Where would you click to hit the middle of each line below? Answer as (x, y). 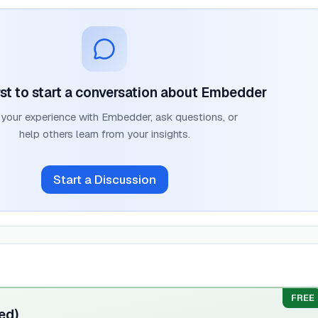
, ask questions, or (194, 117)
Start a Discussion (104, 179)
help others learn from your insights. (104, 134)
